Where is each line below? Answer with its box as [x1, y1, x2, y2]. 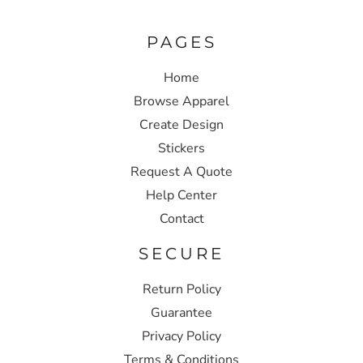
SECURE [139, 243, 224, 263]
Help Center [146, 186, 217, 204]
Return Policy [142, 280, 221, 298]
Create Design [139, 115, 224, 134]
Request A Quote [130, 162, 233, 181]
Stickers [158, 139, 205, 157]
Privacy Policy [142, 327, 221, 345]
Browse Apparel [134, 92, 229, 110]
